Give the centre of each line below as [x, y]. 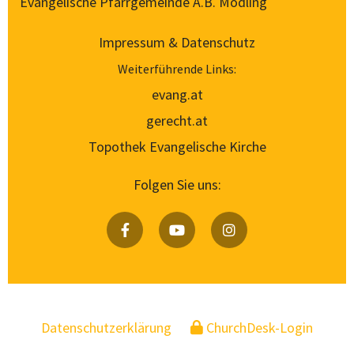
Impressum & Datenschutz [177, 42]
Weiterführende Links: [177, 68]
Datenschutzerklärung [106, 327]
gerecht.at [177, 120]
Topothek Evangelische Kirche [177, 146]
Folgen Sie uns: [177, 184]
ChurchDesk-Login [260, 327]
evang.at [177, 94]
